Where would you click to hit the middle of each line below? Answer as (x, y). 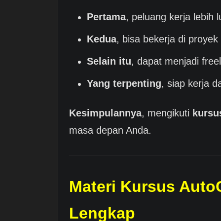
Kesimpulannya (105, 113)
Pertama (106, 17)
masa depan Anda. (110, 130)
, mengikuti (167, 113)
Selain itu (109, 61)
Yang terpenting (124, 83)
